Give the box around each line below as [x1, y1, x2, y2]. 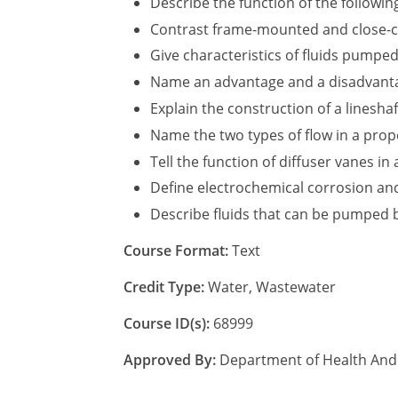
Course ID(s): [123, 314, 210, 334]
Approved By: [123, 350, 216, 370]
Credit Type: [123, 277, 204, 298]
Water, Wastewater [204, 277, 336, 298]
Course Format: [123, 241, 228, 261]
